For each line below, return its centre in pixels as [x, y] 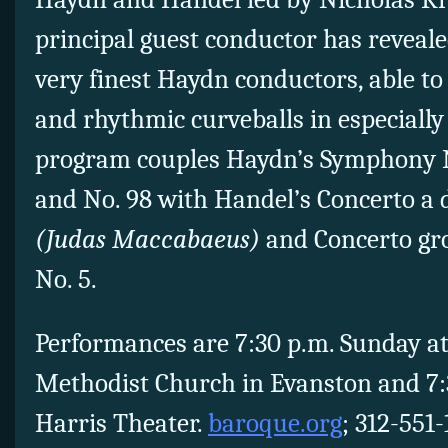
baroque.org [275, 424]
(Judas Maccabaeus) [150, 240]
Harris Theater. [121, 424]
